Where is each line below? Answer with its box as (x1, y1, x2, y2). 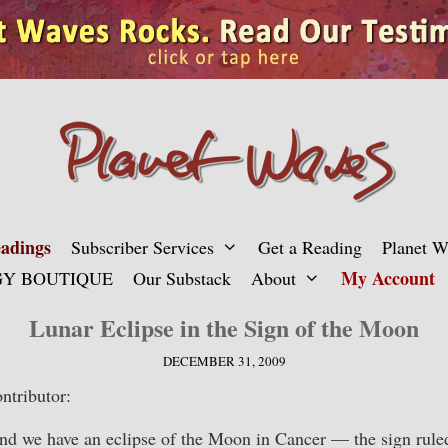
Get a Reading (258, 234, 363, 259)
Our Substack (133, 265, 232, 290)
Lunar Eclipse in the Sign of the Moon (29, 309, 419, 345)
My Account (340, 264, 435, 291)
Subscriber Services (70, 234, 214, 259)
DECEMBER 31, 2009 (162, 352, 286, 371)
